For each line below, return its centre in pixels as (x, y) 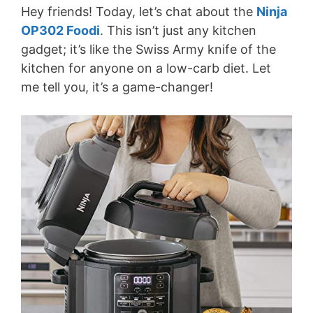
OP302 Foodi (60, 30)
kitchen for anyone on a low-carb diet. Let (146, 68)
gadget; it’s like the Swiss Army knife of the (148, 49)
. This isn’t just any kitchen (178, 30)
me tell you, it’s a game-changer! (117, 87)
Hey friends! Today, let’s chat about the (139, 12)
